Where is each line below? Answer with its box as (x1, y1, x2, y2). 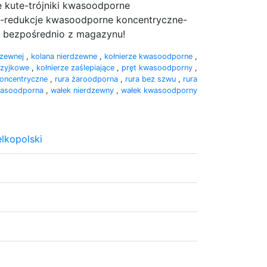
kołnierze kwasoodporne (104, 51, 195, 61)
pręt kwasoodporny (122, 63, 195, 72)
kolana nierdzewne (31, 51, 100, 61)
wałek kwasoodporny (121, 85, 197, 95)
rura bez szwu (125, 74, 178, 83)
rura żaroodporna (55, 74, 120, 83)
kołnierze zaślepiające (36, 63, 117, 72)
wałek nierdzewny (51, 85, 116, 95)
